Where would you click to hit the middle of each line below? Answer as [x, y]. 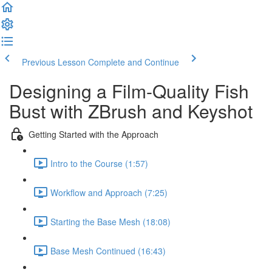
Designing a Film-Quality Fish [129, 91]
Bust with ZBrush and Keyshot [131, 111]
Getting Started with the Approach [93, 134]
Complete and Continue [134, 62]
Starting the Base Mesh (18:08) [110, 221]
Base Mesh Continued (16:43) [108, 250]
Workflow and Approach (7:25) [109, 192]
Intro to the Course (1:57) [99, 163]
